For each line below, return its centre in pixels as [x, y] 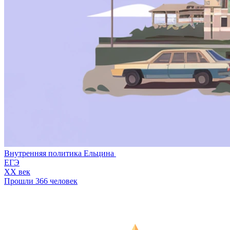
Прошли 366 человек [41, 181]
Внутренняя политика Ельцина [60, 154]
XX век [17, 172]
